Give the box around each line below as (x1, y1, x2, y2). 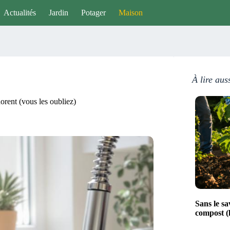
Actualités (3, 8, 36, 17)
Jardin (48, 8, 68, 17)
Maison (118, 8, 143, 17)
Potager (81, 8, 106, 17)
